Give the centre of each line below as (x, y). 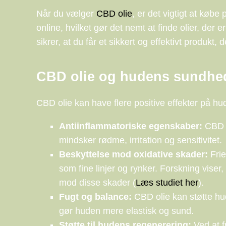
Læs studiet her (167, 183)
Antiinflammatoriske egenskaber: (131, 126)
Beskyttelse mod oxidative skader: (133, 155)
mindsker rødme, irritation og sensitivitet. (140, 140)
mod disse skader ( (97, 183)
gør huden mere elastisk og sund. (126, 211)
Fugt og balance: (95, 197)
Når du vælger (66, 13)
